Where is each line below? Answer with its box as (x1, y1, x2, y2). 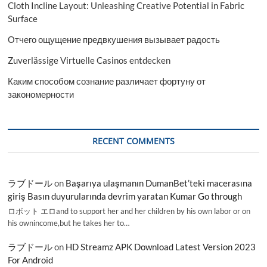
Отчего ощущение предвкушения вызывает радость (8, 33, 221, 45)
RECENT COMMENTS (92, 135, 175, 147)
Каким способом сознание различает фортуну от (8, 75, 206, 86)
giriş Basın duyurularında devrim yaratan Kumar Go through (8, 190, 243, 201)
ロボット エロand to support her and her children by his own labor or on (8, 206, 251, 216)
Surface (8, 13, 38, 24)
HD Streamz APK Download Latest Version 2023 (66, 241, 256, 252)
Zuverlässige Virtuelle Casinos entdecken (8, 54, 171, 66)
